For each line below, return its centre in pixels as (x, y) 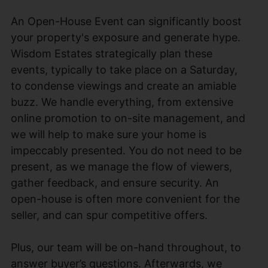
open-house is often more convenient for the (125, 199)
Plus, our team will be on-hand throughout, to (126, 247)
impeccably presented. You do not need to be (126, 150)
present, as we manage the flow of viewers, (121, 166)
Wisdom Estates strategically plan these (112, 53)
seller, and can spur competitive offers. (109, 215)
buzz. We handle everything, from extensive (122, 102)
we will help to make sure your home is (109, 134)
